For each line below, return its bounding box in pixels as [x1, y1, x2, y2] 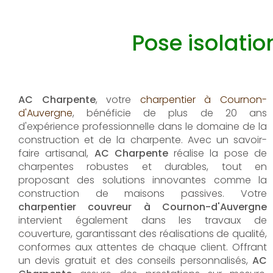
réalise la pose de [168, 146, 268, 160]
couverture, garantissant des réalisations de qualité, [18, 227, 267, 241]
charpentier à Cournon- [140, 93, 268, 107]
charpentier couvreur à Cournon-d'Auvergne [18, 200, 267, 214]
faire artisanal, [18, 146, 94, 160]
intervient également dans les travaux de [18, 213, 267, 227]
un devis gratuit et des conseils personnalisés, [18, 253, 252, 268]
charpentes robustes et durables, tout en [18, 160, 267, 174]
